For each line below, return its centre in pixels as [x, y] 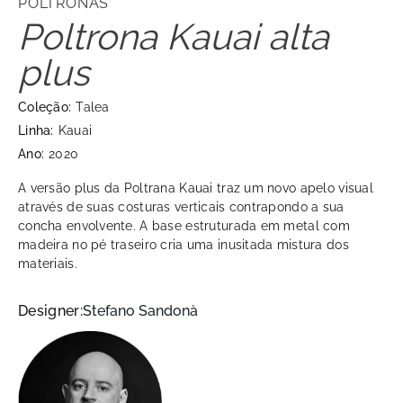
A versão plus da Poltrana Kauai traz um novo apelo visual [196, 188]
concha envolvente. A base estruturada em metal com [184, 226]
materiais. [48, 264]
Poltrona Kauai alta [174, 37]
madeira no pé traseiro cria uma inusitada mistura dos [184, 245]
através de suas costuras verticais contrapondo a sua [181, 207]
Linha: [36, 131]
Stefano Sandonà [140, 311]
